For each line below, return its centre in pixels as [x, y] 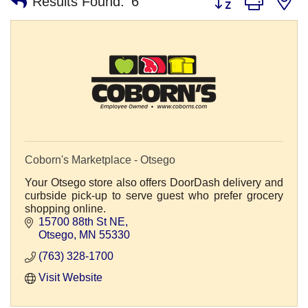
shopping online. [65, 209]
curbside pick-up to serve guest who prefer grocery [154, 196]
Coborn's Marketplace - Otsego [100, 160]
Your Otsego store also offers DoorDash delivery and [154, 183]
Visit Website [70, 278]
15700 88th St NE [82, 222]
